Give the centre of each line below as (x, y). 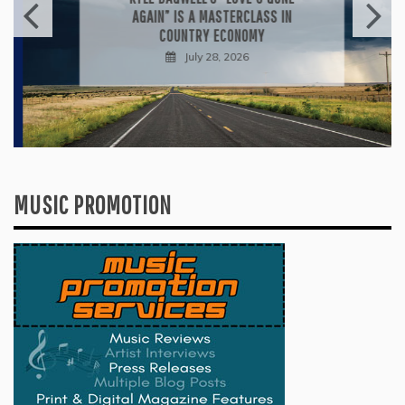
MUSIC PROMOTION (93, 205)
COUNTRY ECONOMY (202, 35)
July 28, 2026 (207, 56)
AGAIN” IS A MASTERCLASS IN (202, 16)
